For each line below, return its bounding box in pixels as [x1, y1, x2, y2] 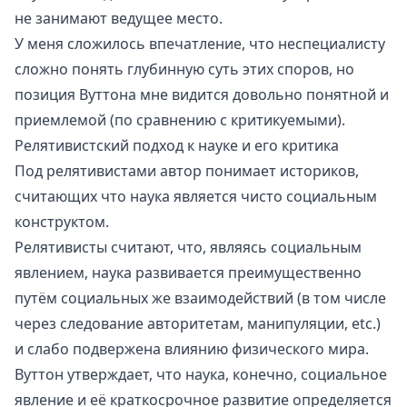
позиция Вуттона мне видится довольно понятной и [15, 84, 389, 104]
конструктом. [15, 211, 109, 232]
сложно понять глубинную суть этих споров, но [15, 58, 354, 79]
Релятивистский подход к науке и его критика [15, 134, 339, 155]
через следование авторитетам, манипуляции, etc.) [15, 313, 381, 333]
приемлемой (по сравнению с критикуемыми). [15, 109, 345, 130]
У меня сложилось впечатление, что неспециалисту [15, 33, 385, 54]
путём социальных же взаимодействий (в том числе [15, 287, 386, 308]
